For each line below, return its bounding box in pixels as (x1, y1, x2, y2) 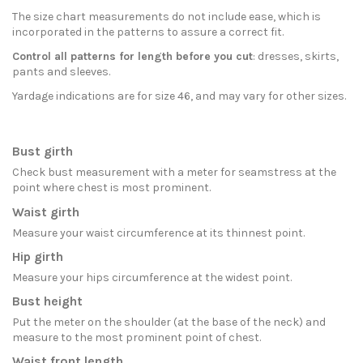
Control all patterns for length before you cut (12, 49, 253, 64)
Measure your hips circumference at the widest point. (12, 270, 292, 284)
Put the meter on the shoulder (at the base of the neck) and (12, 314, 326, 329)
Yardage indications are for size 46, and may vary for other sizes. (12, 89, 346, 104)
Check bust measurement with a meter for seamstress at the (12, 165, 336, 180)
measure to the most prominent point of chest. (12, 330, 261, 344)
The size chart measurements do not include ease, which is (12, 9, 321, 23)
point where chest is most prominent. (12, 181, 211, 195)
